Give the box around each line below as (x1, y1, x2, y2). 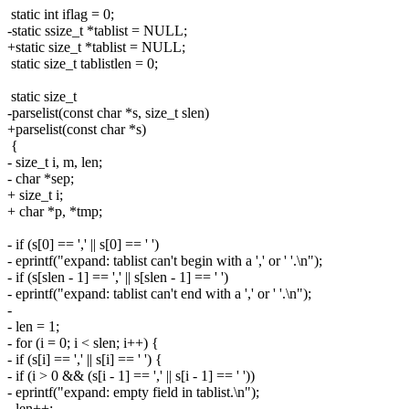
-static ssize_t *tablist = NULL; (7, 22, 187, 38)
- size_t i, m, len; (7, 153, 102, 170)
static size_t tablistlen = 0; (7, 55, 158, 71)
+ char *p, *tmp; (7, 203, 102, 219)
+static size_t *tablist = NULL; (7, 38, 185, 55)
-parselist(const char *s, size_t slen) (7, 104, 209, 121)
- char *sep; (7, 170, 74, 186)
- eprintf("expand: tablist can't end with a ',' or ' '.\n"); (7, 285, 311, 301)
